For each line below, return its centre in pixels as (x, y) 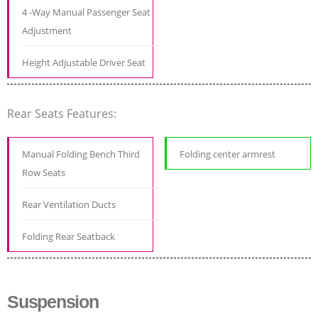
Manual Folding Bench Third (81, 154)
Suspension (53, 301)
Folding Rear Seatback (68, 236)
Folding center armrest (228, 154)
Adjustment (47, 30)
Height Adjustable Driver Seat (84, 62)
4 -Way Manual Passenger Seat (86, 12)
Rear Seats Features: (63, 113)
